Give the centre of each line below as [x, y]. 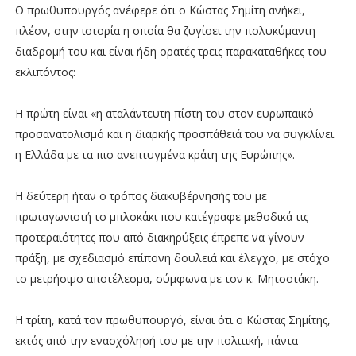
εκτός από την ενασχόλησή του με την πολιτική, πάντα [156, 340]
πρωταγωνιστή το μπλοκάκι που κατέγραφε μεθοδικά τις [161, 216]
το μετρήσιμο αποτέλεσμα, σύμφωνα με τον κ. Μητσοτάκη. [166, 278]
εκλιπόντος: [45, 72]
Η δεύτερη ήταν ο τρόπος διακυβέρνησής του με [141, 195]
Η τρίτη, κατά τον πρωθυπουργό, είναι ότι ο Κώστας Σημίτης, [172, 319]
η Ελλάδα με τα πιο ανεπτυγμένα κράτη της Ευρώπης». [155, 154]
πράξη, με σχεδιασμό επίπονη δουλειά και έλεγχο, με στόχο [172, 257]
